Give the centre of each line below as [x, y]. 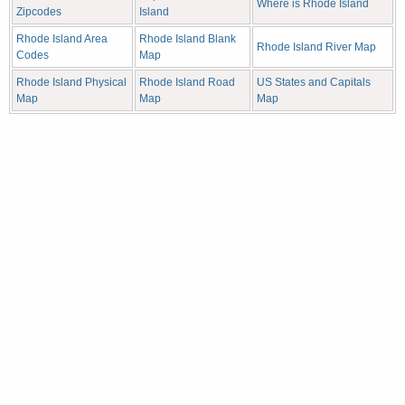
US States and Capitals [314, 82]
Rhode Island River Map [316, 47]
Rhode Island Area [62, 38]
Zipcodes [39, 11]
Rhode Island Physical [71, 82]
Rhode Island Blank [188, 38]
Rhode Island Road [187, 82]
